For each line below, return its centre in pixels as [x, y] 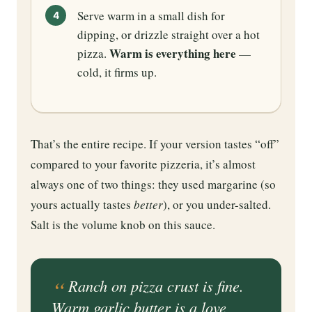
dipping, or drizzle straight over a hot [169, 35]
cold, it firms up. [117, 72]
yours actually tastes [82, 205]
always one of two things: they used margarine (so [153, 185]
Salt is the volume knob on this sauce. [123, 225]
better [148, 205]
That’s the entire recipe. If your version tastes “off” [155, 144]
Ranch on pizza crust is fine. [156, 286]
